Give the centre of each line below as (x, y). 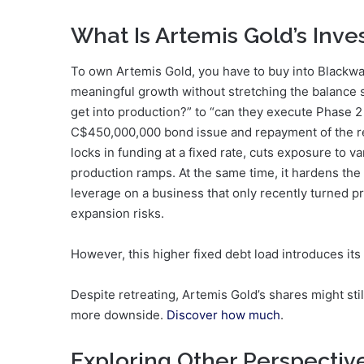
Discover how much (223, 315)
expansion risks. (117, 214)
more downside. (119, 315)
